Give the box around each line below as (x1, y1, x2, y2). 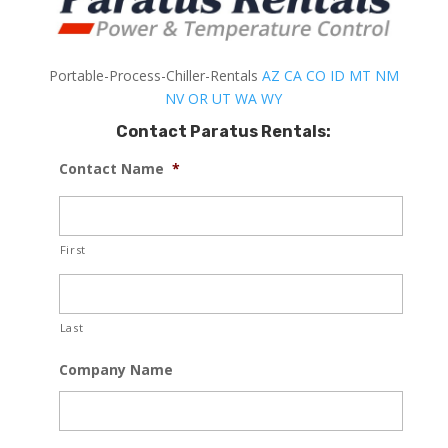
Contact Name (58, 158, 164, 178)
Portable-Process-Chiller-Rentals (48, 65, 262, 85)
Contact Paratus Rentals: (116, 121, 332, 141)
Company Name (58, 359, 173, 379)
